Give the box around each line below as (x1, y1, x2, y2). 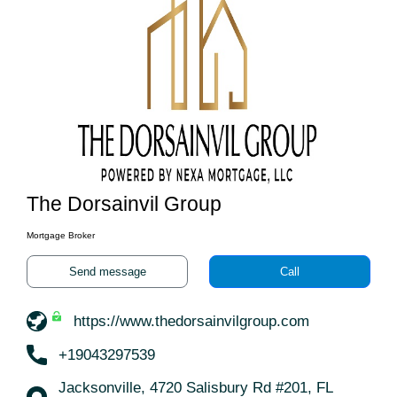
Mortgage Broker (27, 230, 95, 240)
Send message (68, 265, 146, 278)
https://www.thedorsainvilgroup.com (74, 313, 309, 331)
